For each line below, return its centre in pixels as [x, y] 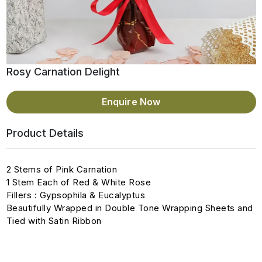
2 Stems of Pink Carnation [61, 169]
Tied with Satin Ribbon [54, 221]
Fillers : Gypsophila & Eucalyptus [75, 195]
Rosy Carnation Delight [63, 72]
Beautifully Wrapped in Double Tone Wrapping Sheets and [130, 208]
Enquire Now [131, 102]
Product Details [45, 133]
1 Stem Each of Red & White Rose [78, 182]
